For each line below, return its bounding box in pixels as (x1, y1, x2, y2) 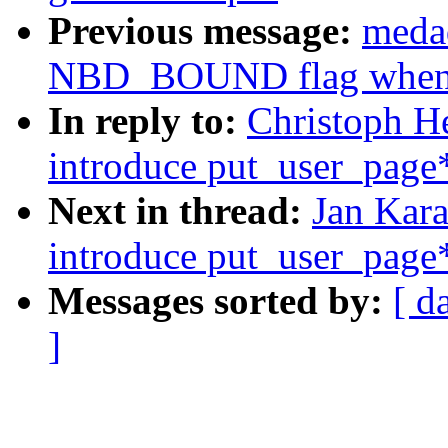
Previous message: (48, 9, 362, 53)
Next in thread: (48, 189, 312, 233)
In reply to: (48, 99, 247, 143)
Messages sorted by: (48, 279, 393, 323)
